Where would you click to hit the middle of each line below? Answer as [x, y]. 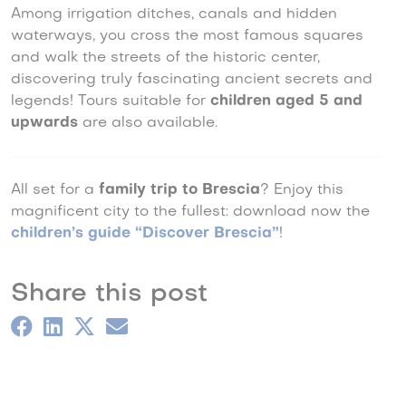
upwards [44, 123]
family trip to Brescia [179, 190]
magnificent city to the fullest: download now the [190, 212]
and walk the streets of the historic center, [165, 58]
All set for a [55, 190]
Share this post [109, 294]
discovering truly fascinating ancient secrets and [192, 79]
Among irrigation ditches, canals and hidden [174, 14]
